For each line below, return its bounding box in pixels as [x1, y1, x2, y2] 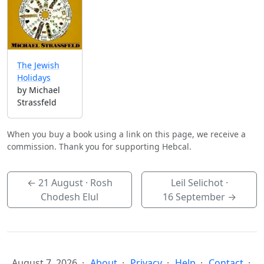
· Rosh [82, 176, 113, 190]
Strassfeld [17, 97, 57, 108]
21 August [38, 176, 83, 190]
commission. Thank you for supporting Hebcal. [7, 141, 192, 153]
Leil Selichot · [170, 176, 228, 190]
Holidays [17, 72, 51, 84]
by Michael [17, 84, 60, 96]
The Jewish [17, 60, 60, 71]
